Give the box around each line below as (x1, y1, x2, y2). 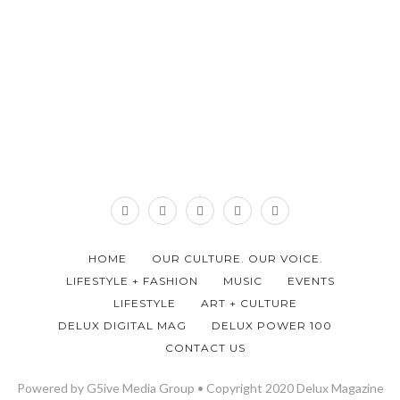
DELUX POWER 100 (211, 318, 332, 332)
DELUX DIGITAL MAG (57, 318, 187, 332)
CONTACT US (165, 340, 246, 354)
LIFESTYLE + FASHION (65, 273, 198, 287)
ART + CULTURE (201, 296, 297, 310)
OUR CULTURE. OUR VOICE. (151, 251, 323, 265)
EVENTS (287, 273, 335, 287)
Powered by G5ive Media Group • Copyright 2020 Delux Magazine (16, 379, 384, 396)
